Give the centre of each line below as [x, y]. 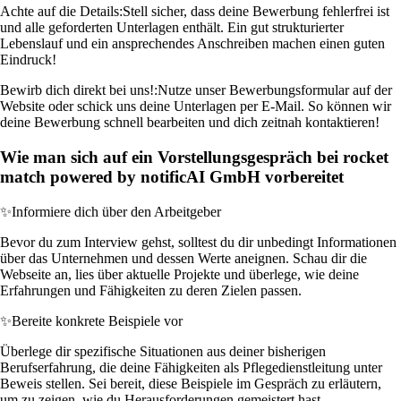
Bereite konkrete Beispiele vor [97, 320]
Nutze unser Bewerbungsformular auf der [275, 90]
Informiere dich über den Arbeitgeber [116, 211]
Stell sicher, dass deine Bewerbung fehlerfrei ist [256, 12]
